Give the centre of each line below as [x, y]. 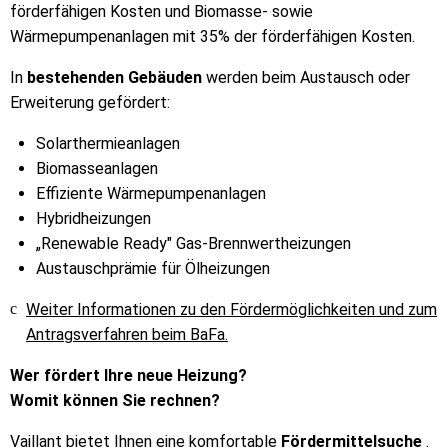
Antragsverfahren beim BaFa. [127, 334]
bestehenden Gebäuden [114, 77]
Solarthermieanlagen [107, 143]
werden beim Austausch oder [306, 77]
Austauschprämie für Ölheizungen [152, 268]
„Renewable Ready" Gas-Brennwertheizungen [193, 243]
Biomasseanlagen [96, 168]
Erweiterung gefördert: [90, 102]
